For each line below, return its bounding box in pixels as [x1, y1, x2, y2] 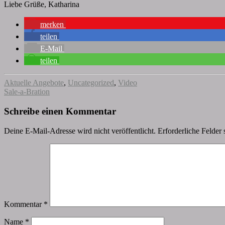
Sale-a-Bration [4, 87, 50, 96]
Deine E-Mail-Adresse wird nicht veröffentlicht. [4, 126, 156, 135]
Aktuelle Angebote [4, 78, 64, 87]
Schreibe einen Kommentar [4, 105, 116, 117]
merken [40, 20, 64, 29]
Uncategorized [68, 78, 114, 87]
